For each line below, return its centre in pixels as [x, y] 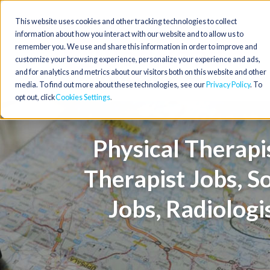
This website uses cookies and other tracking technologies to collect [126, 21]
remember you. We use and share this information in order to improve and [136, 47]
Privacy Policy [228, 85]
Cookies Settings [83, 97]
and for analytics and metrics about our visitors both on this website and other [141, 72]
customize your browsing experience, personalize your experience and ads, [138, 59]
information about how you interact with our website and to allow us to [129, 34]
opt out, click [35, 97]
